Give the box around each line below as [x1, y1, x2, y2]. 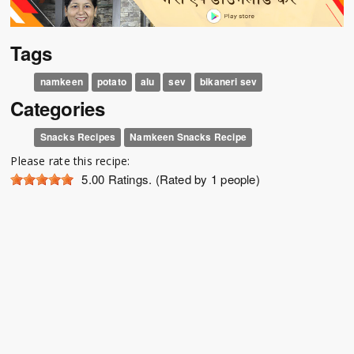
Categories [10, 95, 105, 122]
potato [96, 74, 126, 89]
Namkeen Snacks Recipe [130, 130, 247, 145]
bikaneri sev [200, 74, 258, 89]
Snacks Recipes [40, 130, 116, 145]
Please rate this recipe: [10, 153, 130, 169]
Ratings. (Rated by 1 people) [104, 171, 260, 188]
